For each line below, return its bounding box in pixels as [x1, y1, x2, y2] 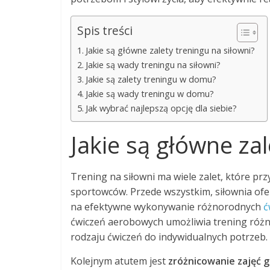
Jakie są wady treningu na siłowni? [85, 58, 221, 71]
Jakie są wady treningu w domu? [85, 87, 214, 99]
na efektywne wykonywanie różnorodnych [71, 199, 263, 213]
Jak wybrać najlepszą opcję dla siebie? [85, 102, 237, 114]
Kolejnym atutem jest [71, 254, 168, 268]
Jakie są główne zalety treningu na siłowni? [85, 44, 255, 56]
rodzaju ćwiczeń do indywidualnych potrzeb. [71, 230, 268, 243]
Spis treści [77, 22, 133, 39]
